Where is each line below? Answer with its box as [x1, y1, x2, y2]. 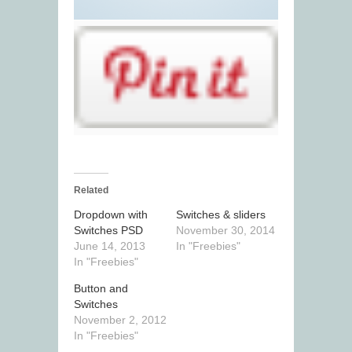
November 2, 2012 [74, 313, 167, 327]
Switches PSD [74, 224, 143, 237]
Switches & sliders [176, 208, 266, 222]
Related [74, 185, 108, 196]
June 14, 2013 [74, 240, 145, 253]
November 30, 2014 [176, 224, 275, 237]
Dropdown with [74, 208, 148, 222]
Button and [74, 282, 128, 295]
